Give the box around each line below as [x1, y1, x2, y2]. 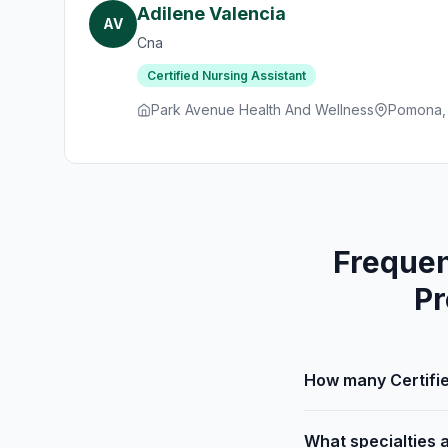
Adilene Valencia [137, 3, 286, 24]
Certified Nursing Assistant [147, 68, 306, 83]
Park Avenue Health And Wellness [151, 101, 374, 118]
